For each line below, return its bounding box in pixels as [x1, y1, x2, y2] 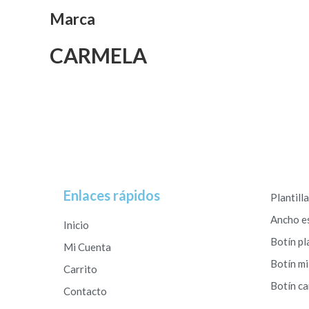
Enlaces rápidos [63, 186, 160, 203]
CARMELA [50, 42, 147, 68]
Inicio [63, 218, 89, 231]
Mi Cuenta [63, 240, 111, 253]
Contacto [63, 284, 107, 297]
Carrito [63, 262, 97, 275]
